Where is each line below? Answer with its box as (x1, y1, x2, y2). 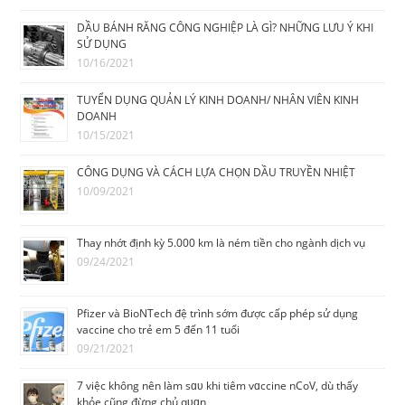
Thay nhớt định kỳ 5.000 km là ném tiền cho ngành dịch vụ (77, 235, 366, 251)
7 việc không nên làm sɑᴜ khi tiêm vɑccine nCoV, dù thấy (77, 378, 359, 394)
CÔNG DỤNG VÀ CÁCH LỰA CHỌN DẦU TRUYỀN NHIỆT (77, 165, 356, 181)
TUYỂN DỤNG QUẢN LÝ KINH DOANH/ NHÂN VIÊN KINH (77, 92, 360, 108)
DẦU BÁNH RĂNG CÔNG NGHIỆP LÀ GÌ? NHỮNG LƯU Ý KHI (77, 20, 374, 36)
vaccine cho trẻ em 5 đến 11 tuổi (77, 322, 240, 338)
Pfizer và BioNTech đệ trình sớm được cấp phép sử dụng (77, 306, 359, 322)
